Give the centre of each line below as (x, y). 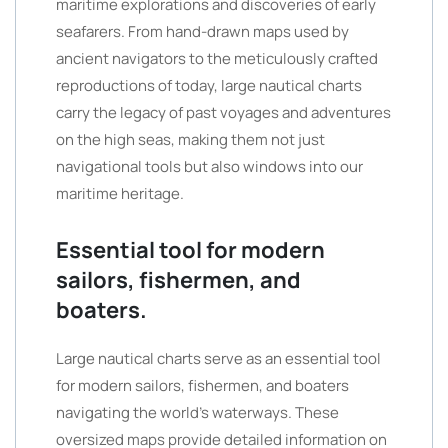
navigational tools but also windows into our (209, 166)
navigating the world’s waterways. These (197, 412)
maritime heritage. (120, 193)
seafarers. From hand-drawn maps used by (202, 31)
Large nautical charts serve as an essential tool (218, 358)
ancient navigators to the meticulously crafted (217, 58)
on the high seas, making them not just (190, 139)
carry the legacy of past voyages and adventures (223, 112)
